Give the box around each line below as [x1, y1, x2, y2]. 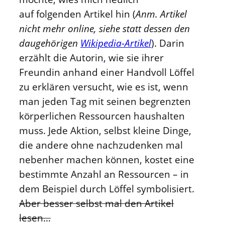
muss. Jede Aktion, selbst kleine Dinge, [19, 124, 191, 137]
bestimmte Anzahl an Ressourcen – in [19, 168, 189, 181]
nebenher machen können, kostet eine [19, 153, 194, 166]
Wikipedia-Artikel [80, 37, 151, 50]
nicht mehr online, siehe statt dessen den [19, 22, 190, 35]
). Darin [151, 37, 184, 50]
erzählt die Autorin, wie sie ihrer [19, 51, 164, 64]
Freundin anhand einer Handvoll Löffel [19, 66, 194, 79]
